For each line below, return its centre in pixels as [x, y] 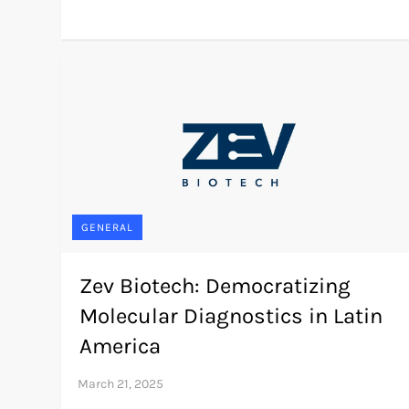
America [121, 346]
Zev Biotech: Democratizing [215, 285]
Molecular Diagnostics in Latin [231, 315]
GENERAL [108, 227]
